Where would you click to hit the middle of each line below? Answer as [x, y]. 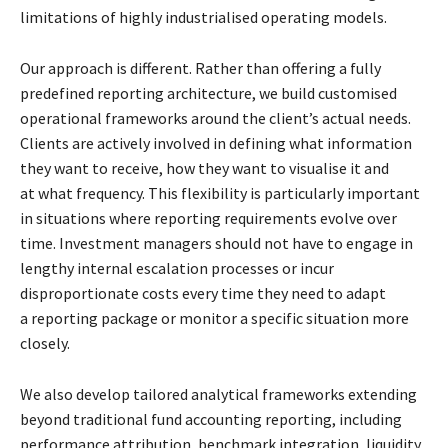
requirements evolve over [310, 218]
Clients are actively [86, 143]
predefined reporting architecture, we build [169, 93]
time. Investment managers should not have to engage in [216, 243]
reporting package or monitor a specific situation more [220, 318]
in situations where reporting [122, 218]
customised [357, 93]
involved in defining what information [282, 143]
